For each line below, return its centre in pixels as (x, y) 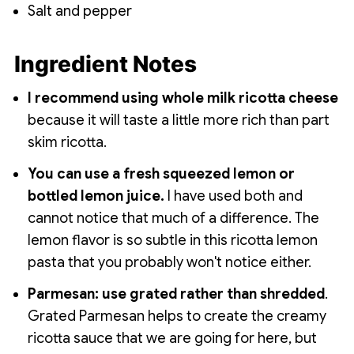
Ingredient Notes (105, 64)
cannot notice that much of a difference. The (173, 218)
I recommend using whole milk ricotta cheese (183, 98)
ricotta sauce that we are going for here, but (172, 339)
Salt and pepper (79, 11)
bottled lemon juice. (97, 196)
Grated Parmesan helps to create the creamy (177, 316)
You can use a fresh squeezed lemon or (161, 174)
